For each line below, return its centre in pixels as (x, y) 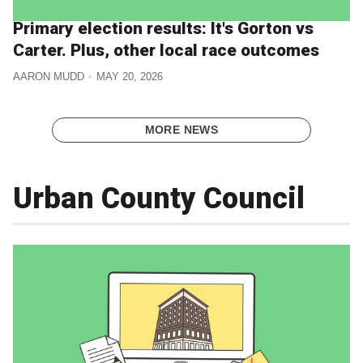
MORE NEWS (181, 130)
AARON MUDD (49, 77)
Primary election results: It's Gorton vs (163, 28)
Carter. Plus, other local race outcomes (166, 50)
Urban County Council (159, 199)
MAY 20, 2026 (129, 77)
